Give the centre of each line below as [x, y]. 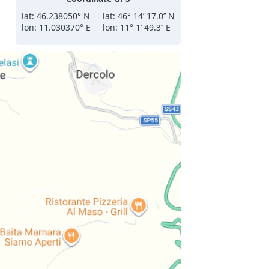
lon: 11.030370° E [56, 27]
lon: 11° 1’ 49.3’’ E [137, 27]
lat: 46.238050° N [56, 16]
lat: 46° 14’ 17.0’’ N [139, 16]
